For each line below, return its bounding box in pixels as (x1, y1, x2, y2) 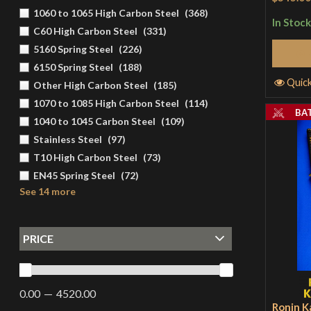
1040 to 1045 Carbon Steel (33, 115, 155, 127)
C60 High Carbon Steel (33, 24, 137, 37)
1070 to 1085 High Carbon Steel (33, 96, 179, 109)
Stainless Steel (33, 133, 102, 145)
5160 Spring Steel (33, 42, 113, 55)
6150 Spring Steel (33, 60, 113, 73)
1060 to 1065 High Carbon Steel (33, 6, 179, 19)
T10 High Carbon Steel (33, 151, 137, 163)
